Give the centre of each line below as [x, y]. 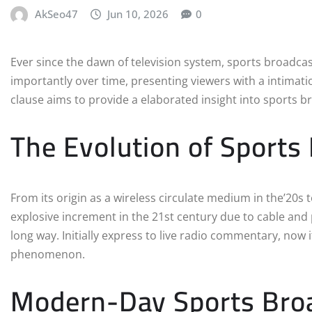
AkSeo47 [56, 14]
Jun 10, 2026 [138, 14]
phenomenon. [48, 255]
